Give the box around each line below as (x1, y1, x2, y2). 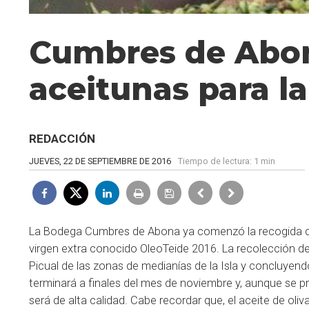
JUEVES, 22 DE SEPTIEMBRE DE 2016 (29, 155, 171, 166)
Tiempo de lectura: (178, 155, 254, 166)
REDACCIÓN (29, 131, 95, 146)
